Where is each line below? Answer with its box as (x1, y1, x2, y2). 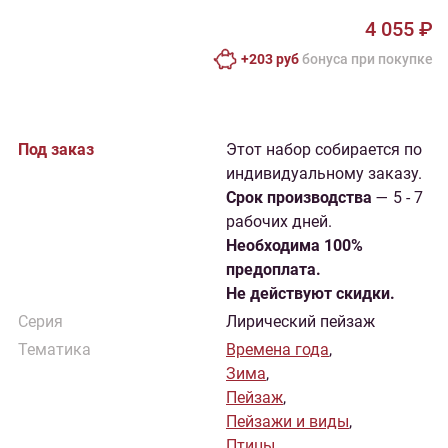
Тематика (18, 340, 91, 359)
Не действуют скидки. (226, 284, 395, 303)
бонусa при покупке (299, 51, 433, 67)
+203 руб (241, 51, 299, 67)
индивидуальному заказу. (226, 164, 422, 183)
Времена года (226, 340, 329, 359)
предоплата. (226, 260, 321, 279)
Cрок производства (226, 188, 372, 207)
